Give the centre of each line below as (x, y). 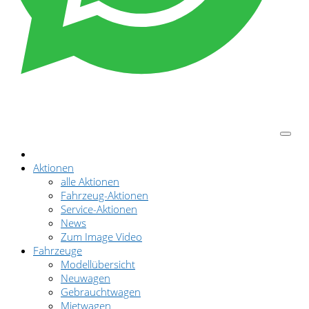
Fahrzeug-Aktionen (104, 195)
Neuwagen (86, 278)
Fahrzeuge (58, 250)
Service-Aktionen (99, 209)
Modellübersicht (98, 264)
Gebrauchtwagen (101, 291)
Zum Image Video (101, 236)
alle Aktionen (90, 181)
